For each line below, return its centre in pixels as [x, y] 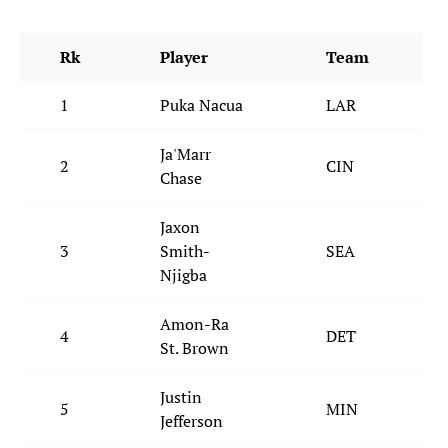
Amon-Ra [194, 324]
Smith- [185, 251]
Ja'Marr [185, 154]
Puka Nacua [201, 105]
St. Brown [194, 348]
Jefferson [191, 421]
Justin [181, 397]
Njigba [183, 275]
